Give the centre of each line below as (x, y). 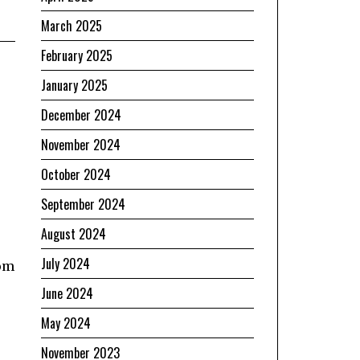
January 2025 (74, 85)
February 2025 (77, 55)
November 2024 (81, 144)
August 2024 (74, 233)
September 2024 (83, 204)
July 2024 (65, 263)
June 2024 (67, 293)
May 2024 (66, 323)
